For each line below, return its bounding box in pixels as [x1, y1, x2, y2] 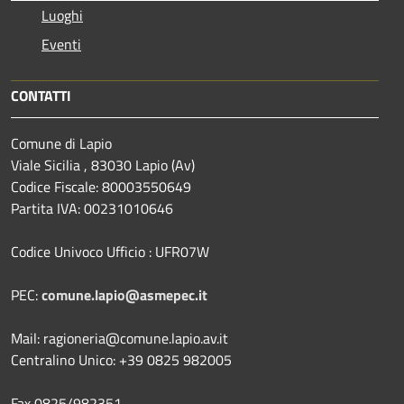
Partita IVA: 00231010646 [11, 197, 173, 219]
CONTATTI [11, 84, 71, 106]
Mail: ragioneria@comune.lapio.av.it [11, 326, 232, 349]
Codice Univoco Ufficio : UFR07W [11, 240, 213, 262]
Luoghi [41, 4, 83, 26]
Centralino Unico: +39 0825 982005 [11, 348, 232, 371]
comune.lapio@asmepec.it [41, 283, 207, 306]
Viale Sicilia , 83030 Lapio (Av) [11, 153, 195, 176]
